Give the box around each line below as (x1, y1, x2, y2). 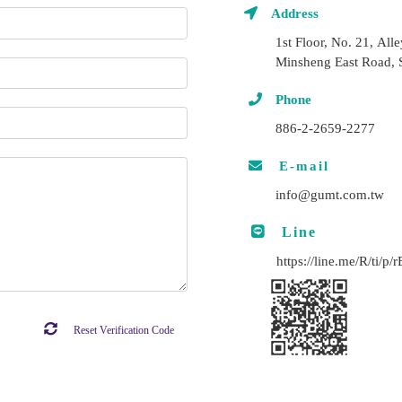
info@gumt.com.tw (275, 187, 384, 202)
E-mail (263, 158, 329, 172)
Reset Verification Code (71, 324, 174, 337)
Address (257, 5, 329, 20)
